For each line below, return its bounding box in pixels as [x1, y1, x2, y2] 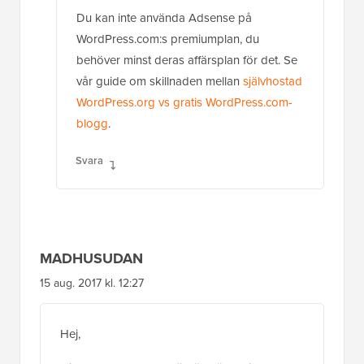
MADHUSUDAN [40, 247, 143, 269]
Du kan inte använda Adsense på [76, 8, 252, 27]
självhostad [243, 71, 302, 90]
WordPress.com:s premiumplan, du [76, 29, 259, 48]
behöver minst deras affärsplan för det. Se [76, 50, 297, 69]
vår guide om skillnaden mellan [76, 71, 243, 90]
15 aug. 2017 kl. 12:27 [40, 274, 144, 292]
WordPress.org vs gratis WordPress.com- [76, 93, 292, 111]
